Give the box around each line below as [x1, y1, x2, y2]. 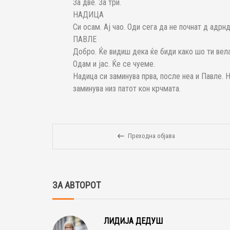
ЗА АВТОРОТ [52, 180, 101, 191]
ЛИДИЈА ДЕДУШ [104, 216, 163, 226]
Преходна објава [128, 132, 176, 140]
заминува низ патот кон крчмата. [73, 84, 181, 94]
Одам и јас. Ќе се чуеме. [73, 59, 155, 69]
